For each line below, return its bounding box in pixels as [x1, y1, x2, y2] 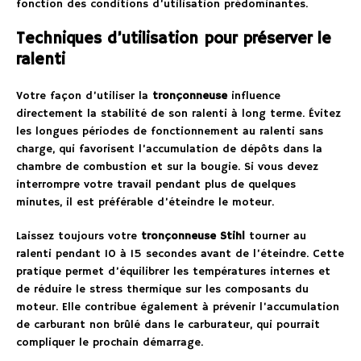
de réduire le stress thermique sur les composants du [16, 281, 309, 297]
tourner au [245, 228, 306, 243]
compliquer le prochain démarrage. [16, 334, 203, 350]
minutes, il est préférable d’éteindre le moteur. [16, 194, 274, 210]
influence [227, 88, 280, 103]
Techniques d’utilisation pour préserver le [16, 28, 331, 49]
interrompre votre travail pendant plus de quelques [16, 176, 296, 192]
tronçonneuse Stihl [141, 228, 245, 243]
